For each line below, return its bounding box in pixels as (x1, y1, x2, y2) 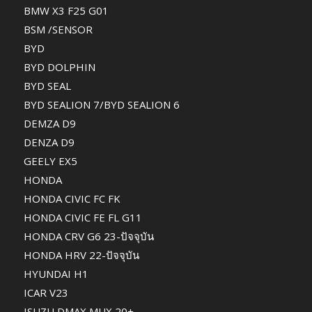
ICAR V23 (23, 285, 68, 299)
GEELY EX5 (23, 153, 77, 168)
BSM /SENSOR (23, 22, 93, 36)
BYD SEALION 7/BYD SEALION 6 (23, 97, 180, 111)
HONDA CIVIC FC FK (23, 191, 120, 205)
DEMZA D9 (23, 116, 76, 130)
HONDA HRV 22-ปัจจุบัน (23, 247, 139, 262)
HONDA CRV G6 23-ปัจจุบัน (23, 228, 154, 243)
